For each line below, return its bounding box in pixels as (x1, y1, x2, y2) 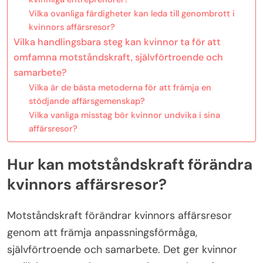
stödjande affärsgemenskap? (28, 95, 145, 107)
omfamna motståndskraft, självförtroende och (14, 50, 223, 63)
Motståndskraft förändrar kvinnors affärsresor (7, 208, 232, 222)
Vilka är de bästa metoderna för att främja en (28, 81, 211, 93)
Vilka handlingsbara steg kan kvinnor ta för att (14, 35, 221, 48)
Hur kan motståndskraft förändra (7, 154, 252, 175)
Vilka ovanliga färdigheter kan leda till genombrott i (28, 7, 235, 19)
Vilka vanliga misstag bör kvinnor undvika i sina (28, 109, 220, 121)
